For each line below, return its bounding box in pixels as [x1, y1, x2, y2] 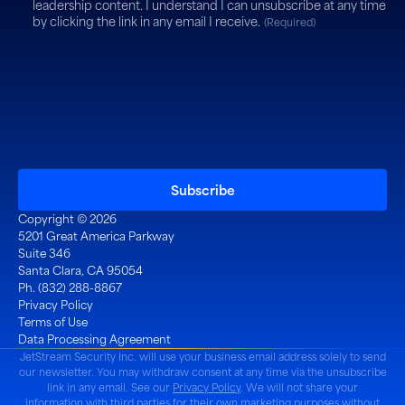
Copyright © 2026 [18, 211, 117, 226]
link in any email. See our [47, 380, 173, 394]
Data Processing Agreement [18, 331, 171, 346]
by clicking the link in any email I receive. [33, 13, 260, 29]
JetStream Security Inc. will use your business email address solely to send [19, 349, 386, 363]
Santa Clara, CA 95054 [18, 262, 143, 278]
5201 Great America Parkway [18, 228, 174, 243]
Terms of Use [18, 314, 88, 329]
